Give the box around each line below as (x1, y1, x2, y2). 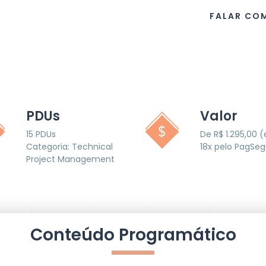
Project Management (26, 153, 115, 165)
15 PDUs (26, 128, 56, 140)
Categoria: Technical (26, 141, 113, 153)
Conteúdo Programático (30, 223, 236, 246)
